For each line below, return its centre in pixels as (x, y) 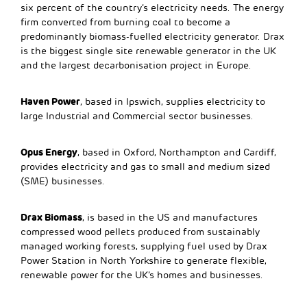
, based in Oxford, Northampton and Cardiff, (177, 152)
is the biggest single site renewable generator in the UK (148, 51)
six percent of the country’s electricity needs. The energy (152, 8)
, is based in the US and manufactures (170, 217)
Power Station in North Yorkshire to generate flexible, (144, 260)
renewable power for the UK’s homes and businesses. (142, 275)
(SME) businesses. (63, 181)
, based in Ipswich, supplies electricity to (173, 101)
